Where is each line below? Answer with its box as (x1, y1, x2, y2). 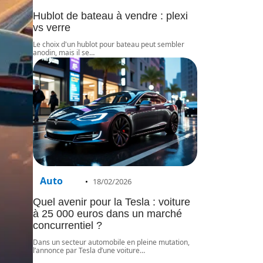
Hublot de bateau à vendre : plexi (33, 9, 188, 22)
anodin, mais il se (33, 47, 89, 58)
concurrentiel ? (33, 219, 102, 231)
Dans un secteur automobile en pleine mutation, (33, 237, 190, 247)
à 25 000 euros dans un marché (33, 207, 182, 220)
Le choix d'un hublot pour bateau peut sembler (33, 39, 184, 49)
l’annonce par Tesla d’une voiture (33, 245, 140, 255)
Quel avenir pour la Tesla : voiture (33, 195, 190, 208)
